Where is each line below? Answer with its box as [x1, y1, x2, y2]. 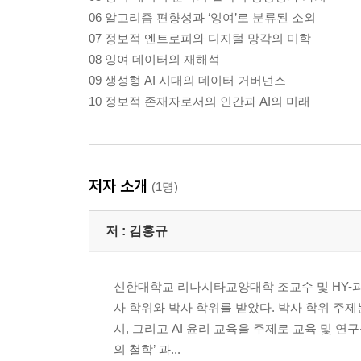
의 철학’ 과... [114, 342, 180, 356]
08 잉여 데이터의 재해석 [89, 52, 220, 66]
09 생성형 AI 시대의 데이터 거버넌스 [89, 73, 286, 87]
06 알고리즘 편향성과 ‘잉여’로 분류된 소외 [89, 10, 316, 24]
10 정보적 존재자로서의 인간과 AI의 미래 [89, 93, 310, 108]
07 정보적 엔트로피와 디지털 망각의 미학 [89, 31, 311, 45]
